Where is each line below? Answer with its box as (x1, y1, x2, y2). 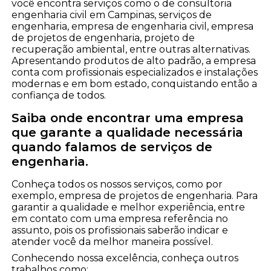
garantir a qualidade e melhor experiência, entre (11, 201, 246, 214)
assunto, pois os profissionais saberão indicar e (11, 224, 229, 237)
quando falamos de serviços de (11, 140, 213, 155)
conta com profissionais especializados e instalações (11, 67, 258, 79)
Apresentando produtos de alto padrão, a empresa (11, 55, 256, 67)
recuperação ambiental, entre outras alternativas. (11, 44, 251, 56)
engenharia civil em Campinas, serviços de (11, 9, 212, 21)
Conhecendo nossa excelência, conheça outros (11, 252, 239, 264)
